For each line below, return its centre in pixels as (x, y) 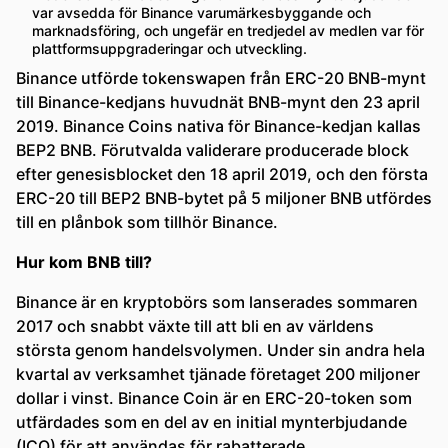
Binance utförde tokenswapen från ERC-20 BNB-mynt (221, 78)
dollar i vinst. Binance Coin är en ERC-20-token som (214, 398)
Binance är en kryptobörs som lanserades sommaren (217, 302)
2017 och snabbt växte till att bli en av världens (195, 326)
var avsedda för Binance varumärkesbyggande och (201, 12)
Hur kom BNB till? (84, 262)
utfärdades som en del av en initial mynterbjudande (211, 422)
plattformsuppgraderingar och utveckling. (169, 48)
